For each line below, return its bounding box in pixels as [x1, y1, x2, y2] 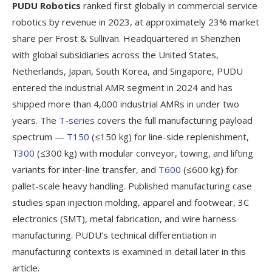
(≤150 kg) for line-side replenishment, [89, 130, 249, 143]
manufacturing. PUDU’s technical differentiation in [12, 228, 217, 241]
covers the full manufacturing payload [95, 114, 253, 126]
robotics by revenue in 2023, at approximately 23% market [12, 15, 259, 28]
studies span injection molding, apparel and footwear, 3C [12, 195, 249, 208]
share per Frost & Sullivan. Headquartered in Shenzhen [12, 32, 240, 44]
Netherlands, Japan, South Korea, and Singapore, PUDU [12, 64, 243, 77]
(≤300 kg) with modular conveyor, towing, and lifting [35, 146, 253, 159]
